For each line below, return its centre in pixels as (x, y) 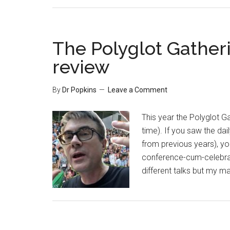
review (81, 67)
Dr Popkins (79, 90)
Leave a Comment (138, 90)
